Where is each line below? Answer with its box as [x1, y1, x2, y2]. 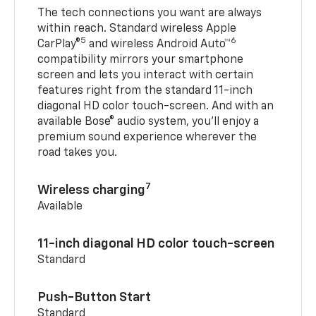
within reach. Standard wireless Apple [37, 23, 237, 35]
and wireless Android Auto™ [86, 38, 231, 50]
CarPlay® [37, 38, 81, 50]
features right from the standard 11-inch [37, 85, 253, 97]
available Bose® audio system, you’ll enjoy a [37, 116, 260, 128]
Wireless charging [37, 183, 146, 197]
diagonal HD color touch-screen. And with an [37, 100, 274, 112]
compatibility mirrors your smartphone [37, 54, 244, 66]
